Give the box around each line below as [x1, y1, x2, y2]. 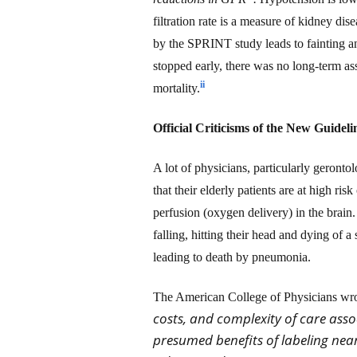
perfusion [153, 205, 203, 219]
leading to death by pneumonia [153, 249, 308, 264]
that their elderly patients [153, 182, 279, 197]
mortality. [153, 80, 200, 95]
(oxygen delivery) [203, 205, 292, 219]
